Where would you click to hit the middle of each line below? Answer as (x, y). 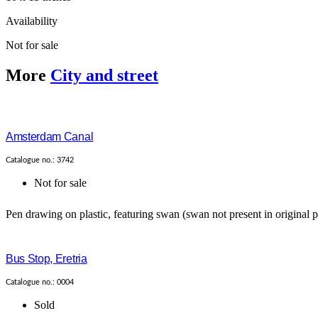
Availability (32, 21)
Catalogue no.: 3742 (40, 160)
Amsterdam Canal (50, 137)
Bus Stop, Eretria (46, 259)
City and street (104, 75)
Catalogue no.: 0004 (40, 283)
